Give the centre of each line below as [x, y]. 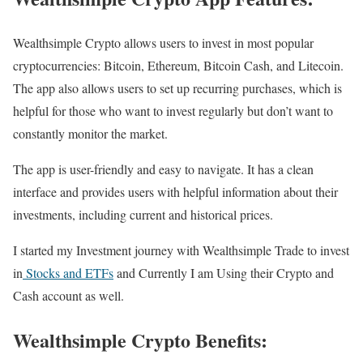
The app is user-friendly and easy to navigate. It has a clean [163, 169]
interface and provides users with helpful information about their [175, 192]
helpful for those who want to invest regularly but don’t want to [173, 111]
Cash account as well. [68, 296]
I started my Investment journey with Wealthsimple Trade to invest [181, 250]
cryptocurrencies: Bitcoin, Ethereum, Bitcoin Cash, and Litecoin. [178, 66]
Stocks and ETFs [68, 273]
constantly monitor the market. [90, 134]
